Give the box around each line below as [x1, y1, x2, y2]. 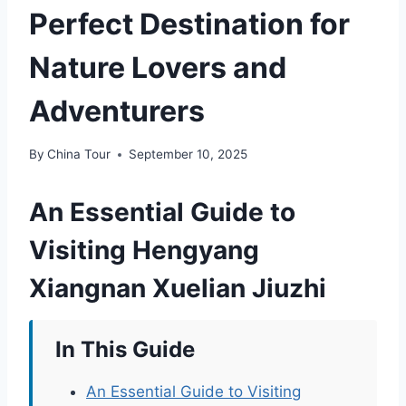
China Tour [47, 147, 111, 162]
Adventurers [29, 92, 205, 129]
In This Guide [55, 336, 195, 363]
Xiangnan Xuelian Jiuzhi [29, 273, 326, 304]
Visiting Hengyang [29, 235, 259, 266]
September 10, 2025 [129, 147, 248, 162]
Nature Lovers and [29, 49, 286, 85]
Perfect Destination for [29, 5, 350, 42]
